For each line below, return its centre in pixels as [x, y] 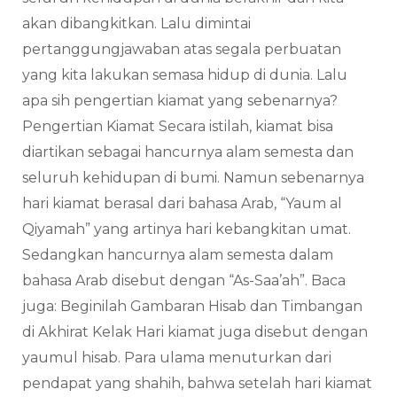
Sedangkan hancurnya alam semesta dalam [178, 255]
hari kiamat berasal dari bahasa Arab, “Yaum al [182, 204]
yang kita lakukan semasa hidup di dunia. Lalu [185, 75]
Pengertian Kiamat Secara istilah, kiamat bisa [178, 127]
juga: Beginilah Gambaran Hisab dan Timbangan [192, 307]
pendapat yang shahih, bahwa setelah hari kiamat [197, 384]
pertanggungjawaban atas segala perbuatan [182, 50]
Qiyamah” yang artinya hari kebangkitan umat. [187, 230]
